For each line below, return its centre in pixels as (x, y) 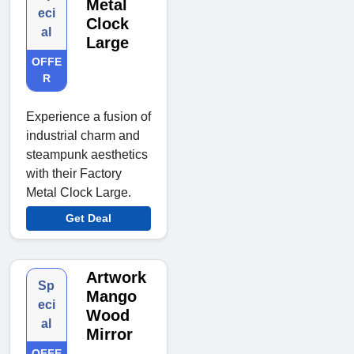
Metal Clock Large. (79, 192)
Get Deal (88, 218)
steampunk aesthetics (87, 154)
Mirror (109, 334)
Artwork (116, 277)
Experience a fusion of (88, 116)
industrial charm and (83, 135)
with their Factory (74, 173)
